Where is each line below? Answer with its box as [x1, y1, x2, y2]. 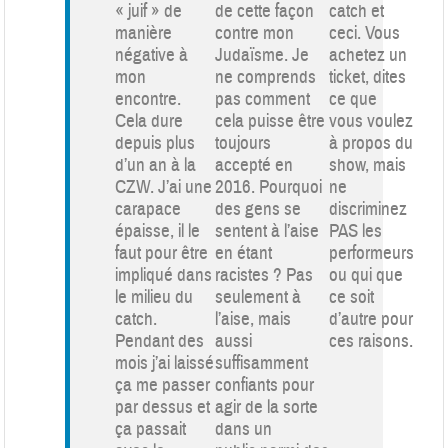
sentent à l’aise [215, 218, 320, 243]
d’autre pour [329, 306, 414, 331]
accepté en [215, 152, 294, 177]
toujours [215, 130, 272, 155]
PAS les [329, 218, 383, 243]
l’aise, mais [215, 306, 292, 331]
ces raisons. [329, 328, 414, 353]
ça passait [115, 416, 187, 441]
